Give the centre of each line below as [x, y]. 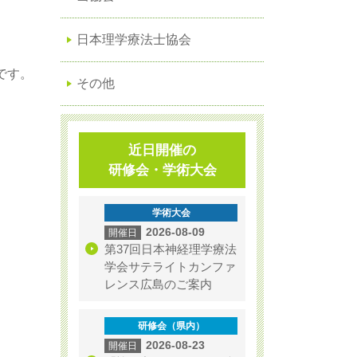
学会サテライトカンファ [170, 267]
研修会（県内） [171, 326]
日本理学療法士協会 [134, 39]
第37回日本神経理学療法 [171, 249]
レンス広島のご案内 [158, 284]
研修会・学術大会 [162, 170]
